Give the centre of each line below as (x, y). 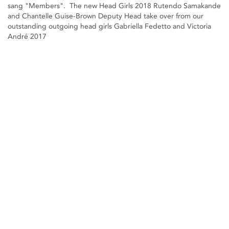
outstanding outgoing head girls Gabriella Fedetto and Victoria (109, 26)
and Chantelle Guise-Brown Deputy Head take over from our (106, 16)
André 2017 (27, 36)
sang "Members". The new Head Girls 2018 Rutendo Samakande (114, 6)
